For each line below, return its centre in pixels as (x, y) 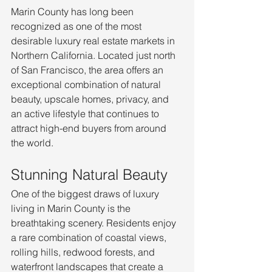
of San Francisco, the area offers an (88, 70)
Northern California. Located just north (94, 56)
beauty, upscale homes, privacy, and (91, 99)
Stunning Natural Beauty (89, 175)
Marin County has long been (73, 12)
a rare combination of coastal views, (90, 238)
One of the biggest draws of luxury (86, 194)
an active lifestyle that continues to (86, 114)
